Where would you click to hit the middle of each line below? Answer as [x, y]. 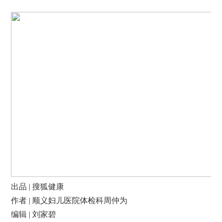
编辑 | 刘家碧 [34, 215]
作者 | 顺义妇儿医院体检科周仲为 [69, 201]
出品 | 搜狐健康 [38, 187]
